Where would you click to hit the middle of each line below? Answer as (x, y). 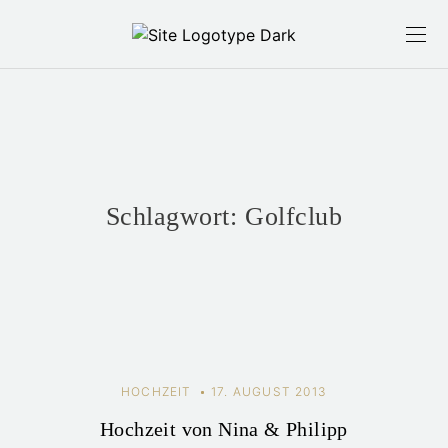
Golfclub (294, 216)
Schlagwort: (175, 216)
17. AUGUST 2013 (268, 391)
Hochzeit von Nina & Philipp (224, 429)
